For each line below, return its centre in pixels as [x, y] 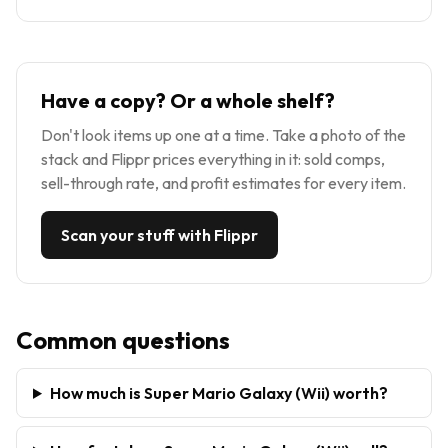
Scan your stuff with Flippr [159, 234]
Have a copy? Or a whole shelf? [188, 100]
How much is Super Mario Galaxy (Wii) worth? [218, 392]
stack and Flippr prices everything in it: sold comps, [213, 158]
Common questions [123, 339]
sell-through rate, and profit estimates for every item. [223, 182]
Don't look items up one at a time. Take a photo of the [223, 134]
